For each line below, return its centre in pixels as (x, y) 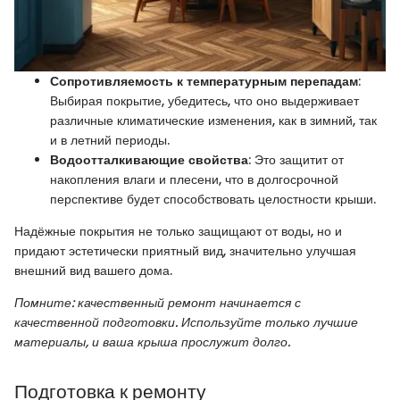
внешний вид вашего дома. (93, 271)
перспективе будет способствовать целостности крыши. (213, 200)
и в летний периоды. (110, 141)
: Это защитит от (296, 160)
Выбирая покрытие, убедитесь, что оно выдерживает (204, 101)
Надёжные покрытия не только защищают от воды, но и (178, 232)
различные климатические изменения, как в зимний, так (213, 121)
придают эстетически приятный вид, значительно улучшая (185, 251)
